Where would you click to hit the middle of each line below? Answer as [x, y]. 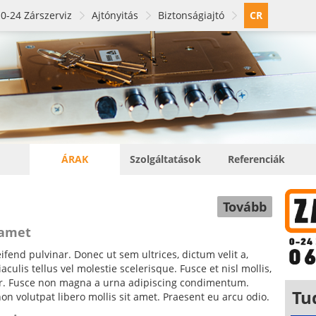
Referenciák [257, 159]
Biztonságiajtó [191, 15]
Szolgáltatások [166, 159]
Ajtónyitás [115, 15]
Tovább [245, 207]
